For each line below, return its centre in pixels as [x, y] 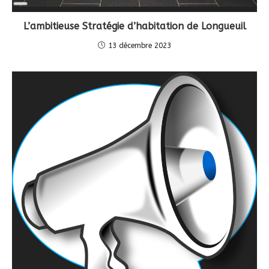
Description [40, 15]
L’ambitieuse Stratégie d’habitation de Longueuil [134, 26]
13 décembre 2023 [140, 45]
